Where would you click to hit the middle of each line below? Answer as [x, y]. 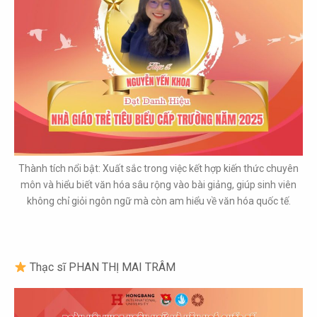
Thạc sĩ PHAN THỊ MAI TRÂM [102, 267]
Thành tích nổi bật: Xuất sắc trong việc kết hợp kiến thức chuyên [158, 168]
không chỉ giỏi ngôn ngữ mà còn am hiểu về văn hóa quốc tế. [158, 201]
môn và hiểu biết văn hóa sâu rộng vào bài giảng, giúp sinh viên [158, 185]
